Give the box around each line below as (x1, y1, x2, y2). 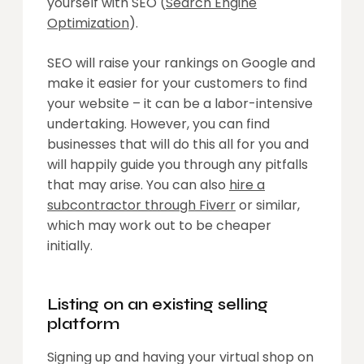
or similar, (236, 195, 300, 214)
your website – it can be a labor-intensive (47, 93, 313, 113)
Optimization (47, 13, 129, 32)
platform (47, 313, 119, 334)
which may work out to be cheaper (47, 215, 271, 235)
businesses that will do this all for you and (47, 134, 309, 154)
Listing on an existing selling (47, 293, 268, 314)
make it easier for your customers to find (47, 73, 307, 93)
